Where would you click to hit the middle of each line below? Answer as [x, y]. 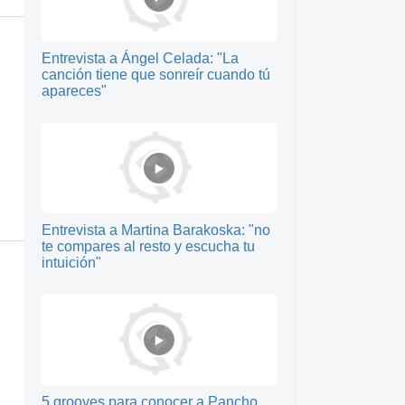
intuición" [71, 263]
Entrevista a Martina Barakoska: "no [156, 230]
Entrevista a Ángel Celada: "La [140, 58]
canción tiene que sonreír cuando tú [156, 75]
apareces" [74, 91]
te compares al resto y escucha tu [148, 246]
